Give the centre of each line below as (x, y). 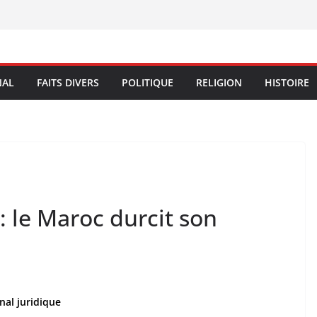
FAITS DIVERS (68, 82)
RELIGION (219, 82)
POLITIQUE (148, 82)
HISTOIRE (287, 82)
